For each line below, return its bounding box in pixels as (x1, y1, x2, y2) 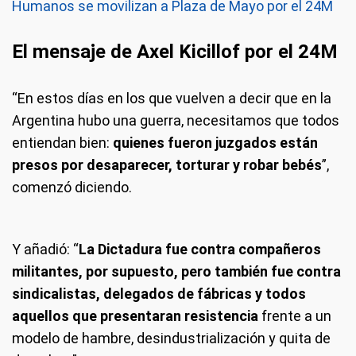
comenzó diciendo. (12, 179, 132, 196)
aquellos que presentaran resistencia (12, 308, 261, 325)
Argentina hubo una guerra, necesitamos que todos (12, 112, 339, 130)
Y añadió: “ (12, 241, 79, 258)
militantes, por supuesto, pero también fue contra (12, 263, 341, 281)
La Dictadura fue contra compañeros (79, 241, 321, 258)
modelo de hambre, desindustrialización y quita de (12, 330, 331, 347)
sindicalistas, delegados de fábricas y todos (12, 285, 306, 303)
